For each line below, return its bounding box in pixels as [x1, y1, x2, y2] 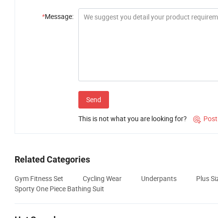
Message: [45, 12, 73, 21]
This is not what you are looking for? [78, 114, 187, 124]
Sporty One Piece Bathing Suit [15, 184, 104, 194]
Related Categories [15, 154, 90, 165]
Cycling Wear [83, 174, 122, 183]
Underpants [141, 174, 177, 183]
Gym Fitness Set [15, 174, 63, 183]
